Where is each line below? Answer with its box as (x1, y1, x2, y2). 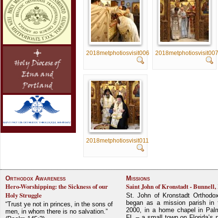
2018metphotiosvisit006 (86, 49, 149, 56)
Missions (126, 174, 150, 182)
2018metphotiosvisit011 (86, 137, 149, 144)
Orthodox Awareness (5, 174, 66, 182)
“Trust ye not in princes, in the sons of (5, 200, 113, 208)
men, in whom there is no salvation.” (5, 207, 108, 215)
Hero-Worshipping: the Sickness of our (5, 182, 108, 191)
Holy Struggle (5, 190, 42, 200)
